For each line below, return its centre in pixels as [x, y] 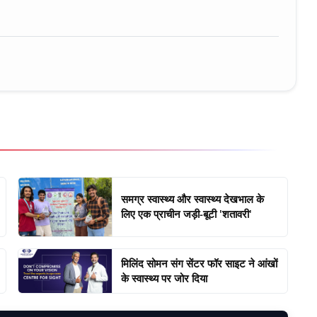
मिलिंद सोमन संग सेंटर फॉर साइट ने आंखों [200, 263]
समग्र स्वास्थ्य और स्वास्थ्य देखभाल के [193, 199]
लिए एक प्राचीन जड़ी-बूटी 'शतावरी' [187, 214]
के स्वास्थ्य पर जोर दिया [165, 278]
